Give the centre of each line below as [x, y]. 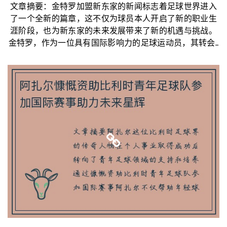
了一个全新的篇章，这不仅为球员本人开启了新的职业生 [113, 19]
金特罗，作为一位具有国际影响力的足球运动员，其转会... [113, 43]
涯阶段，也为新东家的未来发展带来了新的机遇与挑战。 [113, 31]
